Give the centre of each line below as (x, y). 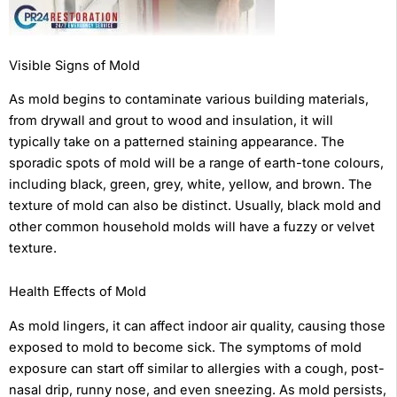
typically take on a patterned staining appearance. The (177, 141)
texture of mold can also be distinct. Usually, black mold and (195, 205)
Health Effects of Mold (78, 292)
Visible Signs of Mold (74, 65)
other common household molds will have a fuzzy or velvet (192, 226)
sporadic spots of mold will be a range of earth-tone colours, (196, 163)
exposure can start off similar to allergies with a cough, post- (197, 368)
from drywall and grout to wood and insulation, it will (171, 120)
